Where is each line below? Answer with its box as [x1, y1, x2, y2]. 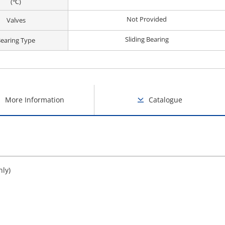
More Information [5, 95, 64, 104]
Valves [6, 16, 26, 25]
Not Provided [127, 15, 167, 24]
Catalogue [149, 95, 183, 104]
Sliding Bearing [125, 35, 169, 44]
